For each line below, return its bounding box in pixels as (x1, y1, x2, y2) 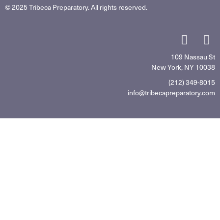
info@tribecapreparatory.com (128, 87, 215, 97)
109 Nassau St (171, 52, 215, 61)
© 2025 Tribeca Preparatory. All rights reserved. (5, 2, 147, 12)
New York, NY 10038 (151, 62, 215, 72)
